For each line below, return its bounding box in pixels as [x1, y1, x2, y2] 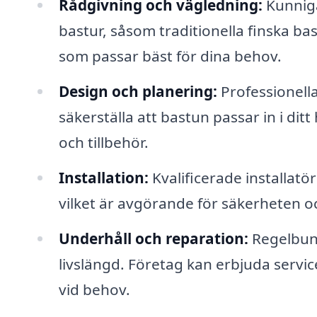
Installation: [58, 167, 149, 188]
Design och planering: [58, 81, 217, 102]
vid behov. [58, 279, 130, 299]
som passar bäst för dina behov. [58, 46, 282, 67]
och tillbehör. [58, 132, 149, 153]
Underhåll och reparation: [58, 228, 248, 248]
